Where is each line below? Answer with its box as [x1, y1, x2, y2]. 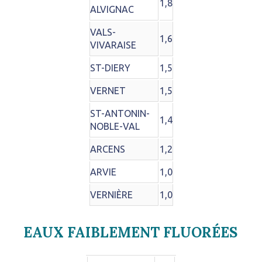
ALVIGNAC [89, 4, 134, 15]
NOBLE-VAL [89, 121, 140, 132]
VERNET [89, 85, 126, 96]
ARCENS [89, 144, 125, 155]
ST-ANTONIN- [89, 108, 150, 119]
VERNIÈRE [89, 189, 133, 201]
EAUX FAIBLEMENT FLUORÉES [23, 223, 237, 242]
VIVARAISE [89, 40, 136, 51]
